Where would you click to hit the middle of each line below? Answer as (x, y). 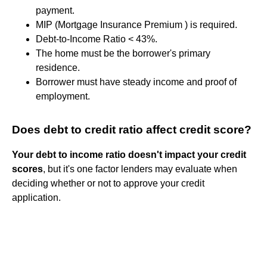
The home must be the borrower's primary (123, 53)
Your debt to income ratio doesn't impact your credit (129, 154)
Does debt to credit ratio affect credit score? (132, 129)
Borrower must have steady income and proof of (136, 82)
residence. (58, 67)
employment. (63, 96)
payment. (55, 10)
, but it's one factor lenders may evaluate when (140, 169)
